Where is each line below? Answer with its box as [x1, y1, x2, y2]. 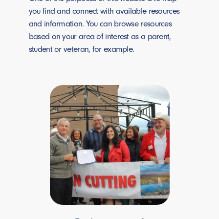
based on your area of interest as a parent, [28, 31, 171, 42]
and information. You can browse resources [28, 19, 172, 29]
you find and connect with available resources [28, 6, 180, 16]
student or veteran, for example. [28, 44, 134, 54]
